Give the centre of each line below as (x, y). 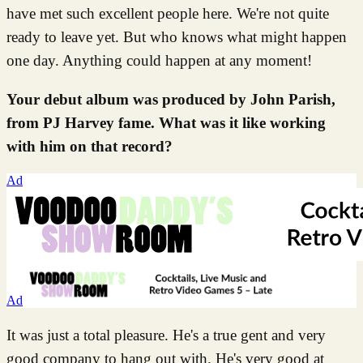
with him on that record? (90, 146)
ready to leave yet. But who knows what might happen (177, 36)
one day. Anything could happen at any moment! (159, 60)
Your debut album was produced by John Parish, (171, 99)
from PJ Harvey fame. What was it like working (166, 122)
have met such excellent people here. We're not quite (168, 13)
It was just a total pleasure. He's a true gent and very (166, 335)
